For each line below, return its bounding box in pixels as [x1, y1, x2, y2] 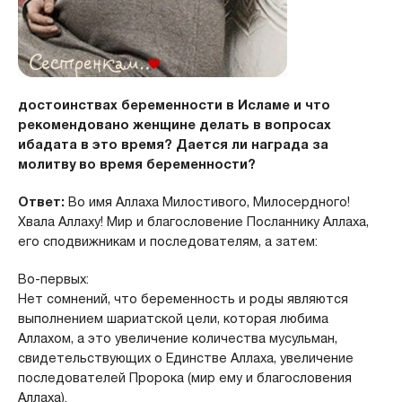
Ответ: [17, 194, 65, 210]
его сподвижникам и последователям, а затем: [17, 233, 318, 249]
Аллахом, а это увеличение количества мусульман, [17, 330, 337, 346]
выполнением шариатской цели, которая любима [17, 310, 328, 327]
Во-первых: [17, 271, 89, 287]
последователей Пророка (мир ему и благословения [17, 370, 352, 386]
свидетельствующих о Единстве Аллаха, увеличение [17, 350, 354, 366]
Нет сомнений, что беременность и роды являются [17, 291, 348, 307]
